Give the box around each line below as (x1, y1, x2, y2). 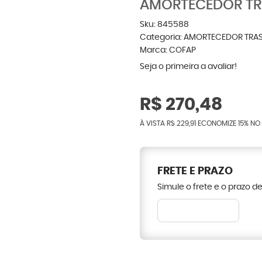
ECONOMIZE (196, 120, 238, 127)
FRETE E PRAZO (157, 166, 233, 177)
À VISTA (140, 120, 167, 127)
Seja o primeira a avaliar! (140, 63, 237, 71)
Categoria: (140, 33, 182, 42)
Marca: (140, 46, 169, 54)
